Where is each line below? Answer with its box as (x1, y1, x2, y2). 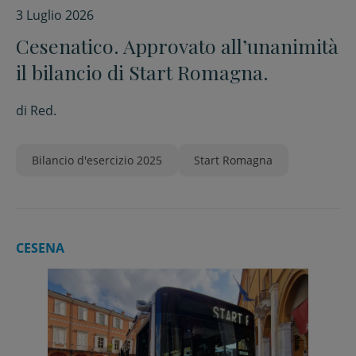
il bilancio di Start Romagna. (16, 59, 269, 85)
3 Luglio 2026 (16, 6, 94, 24)
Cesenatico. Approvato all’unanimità (16, 33, 339, 59)
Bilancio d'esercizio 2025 (32, 153, 162, 168)
